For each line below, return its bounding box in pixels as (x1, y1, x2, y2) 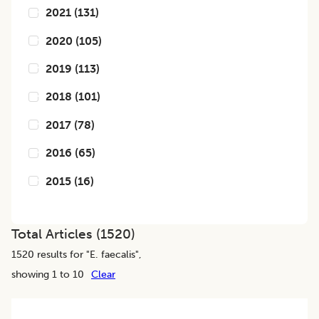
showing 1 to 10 (11, 268, 84, 281)
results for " (34, 248, 90, 261)
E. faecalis (90, 248, 135, 261)
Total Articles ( (11, 226, 100, 243)
